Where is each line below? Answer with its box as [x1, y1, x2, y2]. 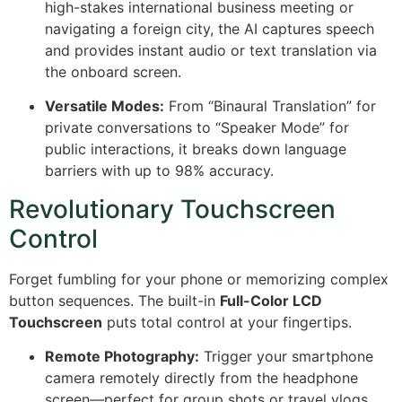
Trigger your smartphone [199, 347, 373, 366]
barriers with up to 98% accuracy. [45, 162, 274, 180]
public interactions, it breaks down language [45, 140, 346, 159]
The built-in [138, 291, 220, 310]
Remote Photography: [45, 347, 199, 366]
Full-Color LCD [220, 291, 322, 310]
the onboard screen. [45, 63, 181, 82]
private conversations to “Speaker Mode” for [45, 118, 349, 137]
